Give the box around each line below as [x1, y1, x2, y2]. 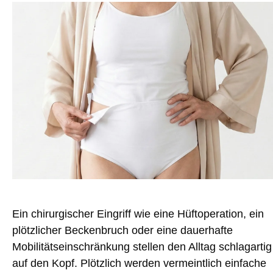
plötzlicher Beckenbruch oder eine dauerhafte [12, 224, 233, 236]
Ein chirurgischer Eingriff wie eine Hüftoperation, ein [12, 207, 264, 220]
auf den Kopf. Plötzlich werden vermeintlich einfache [12, 257, 266, 269]
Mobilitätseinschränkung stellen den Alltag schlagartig [12, 240, 272, 253]
